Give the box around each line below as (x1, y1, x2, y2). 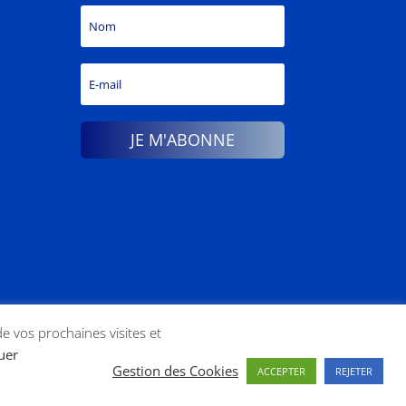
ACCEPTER (257, 363, 305, 378)
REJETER (335, 363, 372, 378)
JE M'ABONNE (130, 129, 235, 151)
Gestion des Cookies (112, 362, 238, 380)
